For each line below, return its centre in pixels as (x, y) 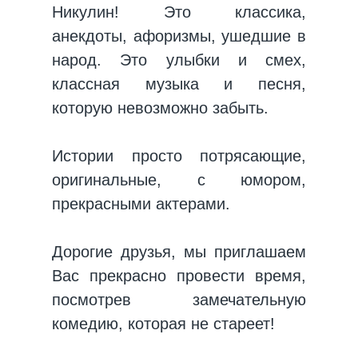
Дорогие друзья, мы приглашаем (179, 252)
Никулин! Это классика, (179, 12)
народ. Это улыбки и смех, (179, 60)
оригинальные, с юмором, (179, 180)
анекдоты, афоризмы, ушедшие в (179, 36)
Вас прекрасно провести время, (179, 276)
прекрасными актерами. (141, 204)
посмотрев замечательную (179, 300)
